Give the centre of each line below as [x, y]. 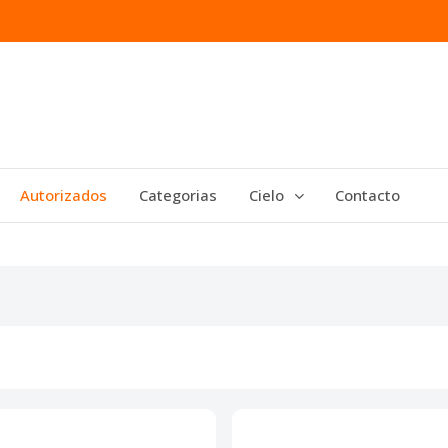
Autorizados [63, 195]
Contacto [367, 195]
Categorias [178, 195]
